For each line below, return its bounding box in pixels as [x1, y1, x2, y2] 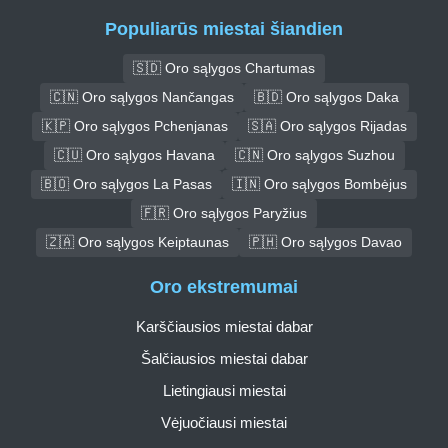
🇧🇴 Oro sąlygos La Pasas [41, 175, 212, 192]
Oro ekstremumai [150, 277, 298, 298]
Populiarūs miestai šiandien [105, 18, 343, 39]
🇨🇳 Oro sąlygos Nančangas [49, 88, 234, 105]
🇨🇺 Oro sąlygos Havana [53, 146, 215, 163]
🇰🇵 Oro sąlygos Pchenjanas [41, 117, 228, 134]
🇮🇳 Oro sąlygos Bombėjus [232, 175, 407, 192]
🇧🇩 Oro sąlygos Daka [253, 88, 399, 105]
